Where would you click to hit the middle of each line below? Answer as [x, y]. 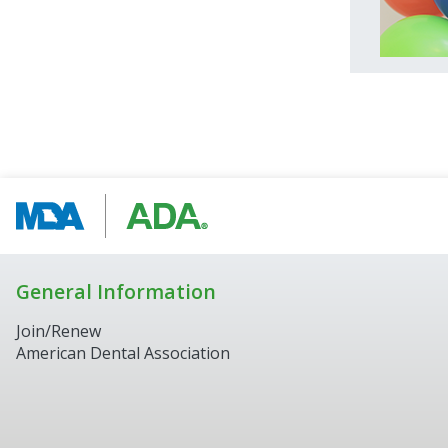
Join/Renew [58, 331]
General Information [116, 291]
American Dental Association [123, 353]
